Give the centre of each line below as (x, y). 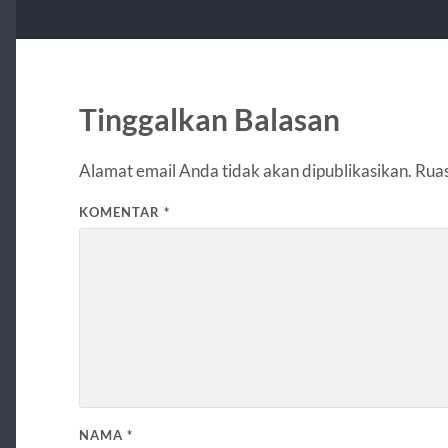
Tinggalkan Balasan (209, 119)
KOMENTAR (121, 211)
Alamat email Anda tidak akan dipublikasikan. (245, 170)
